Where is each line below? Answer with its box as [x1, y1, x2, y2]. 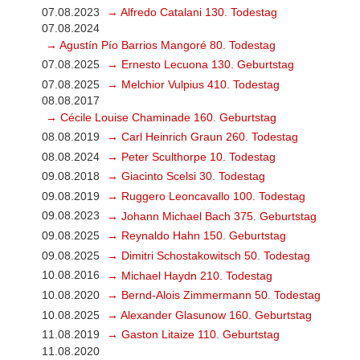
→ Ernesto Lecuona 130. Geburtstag [106, 58, 294, 72]
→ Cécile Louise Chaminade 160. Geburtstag [45, 110, 276, 124]
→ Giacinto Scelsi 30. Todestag [106, 170, 265, 183]
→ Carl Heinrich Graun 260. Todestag [106, 130, 298, 144]
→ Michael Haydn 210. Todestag [106, 268, 272, 282]
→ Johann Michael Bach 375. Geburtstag [106, 209, 317, 223]
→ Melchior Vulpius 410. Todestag [106, 77, 280, 91]
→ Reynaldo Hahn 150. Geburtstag [106, 229, 286, 243]
